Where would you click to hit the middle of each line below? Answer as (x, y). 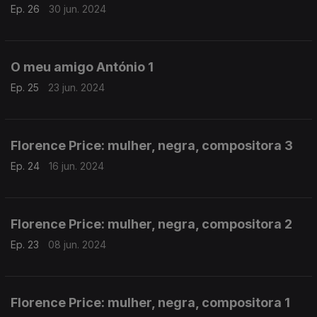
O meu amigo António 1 (82, 67)
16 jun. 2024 (76, 166)
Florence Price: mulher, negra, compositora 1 (150, 302)
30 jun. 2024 (77, 9)
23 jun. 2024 (76, 87)
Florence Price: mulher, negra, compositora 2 (151, 224)
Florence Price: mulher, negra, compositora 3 (152, 145)
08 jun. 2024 (77, 244)
